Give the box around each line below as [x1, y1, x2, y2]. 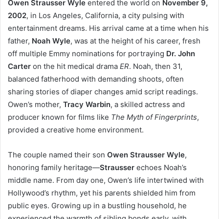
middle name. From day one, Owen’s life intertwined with [8, 175, 204, 185]
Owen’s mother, [8, 99, 63, 109]
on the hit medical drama [31, 61, 120, 71]
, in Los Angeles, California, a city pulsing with [26, 10, 184, 20]
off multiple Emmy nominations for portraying [8, 48, 166, 58]
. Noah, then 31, [129, 61, 182, 71]
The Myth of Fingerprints [111, 112, 197, 122]
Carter [8, 61, 31, 71]
